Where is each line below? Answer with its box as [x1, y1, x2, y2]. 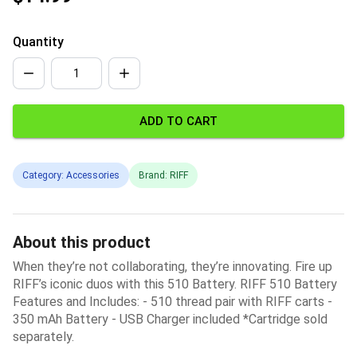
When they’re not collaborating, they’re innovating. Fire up [13, 259, 332, 275]
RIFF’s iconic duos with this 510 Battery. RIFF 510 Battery [13, 277, 337, 292]
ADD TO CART [139, 114, 218, 129]
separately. [13, 329, 74, 345]
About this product [13, 233, 151, 253]
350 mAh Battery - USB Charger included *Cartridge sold [13, 312, 328, 328]
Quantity [13, 34, 64, 50]
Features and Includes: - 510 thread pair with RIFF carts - [13, 294, 332, 310]
